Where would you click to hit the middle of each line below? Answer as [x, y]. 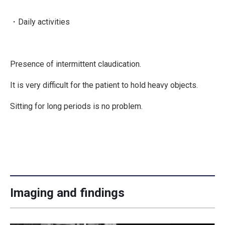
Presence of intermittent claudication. [76, 64]
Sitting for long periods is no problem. [76, 106]
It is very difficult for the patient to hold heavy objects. [104, 85]
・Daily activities [40, 22]
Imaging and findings [67, 193]
